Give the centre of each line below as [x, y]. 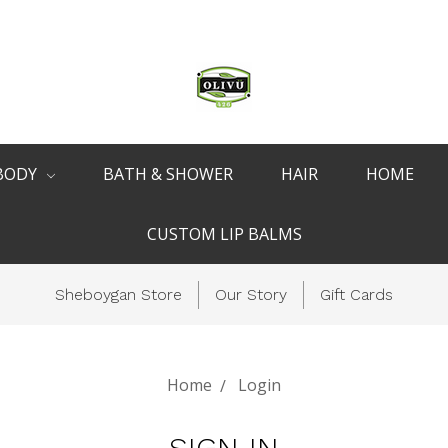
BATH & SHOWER [167, 174]
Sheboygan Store [118, 294]
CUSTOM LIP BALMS [224, 234]
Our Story [251, 294]
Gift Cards [356, 294]
